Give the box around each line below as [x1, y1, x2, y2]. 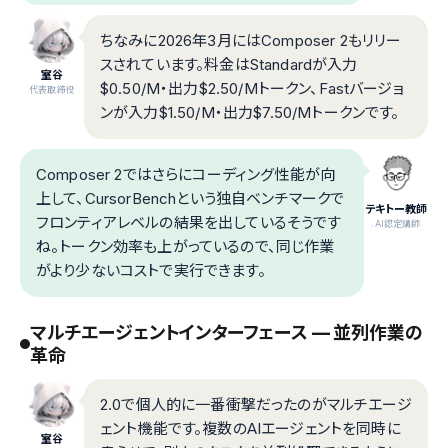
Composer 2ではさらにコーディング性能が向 [36, 164, 335, 184]
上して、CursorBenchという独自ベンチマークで [36, 188, 345, 208]
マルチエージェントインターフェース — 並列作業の [30, 321, 423, 343]
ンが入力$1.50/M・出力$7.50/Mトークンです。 [100, 102, 400, 122]
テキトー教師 [364, 201, 428, 216]
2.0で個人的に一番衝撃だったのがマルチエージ [100, 394, 412, 414]
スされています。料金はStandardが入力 [100, 54, 358, 74]
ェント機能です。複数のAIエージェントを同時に [100, 418, 401, 438]
